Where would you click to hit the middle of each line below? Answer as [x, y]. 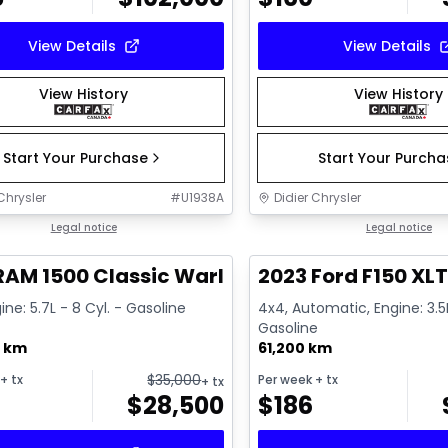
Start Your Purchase [76, 157]
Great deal [305, 228]
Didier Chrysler [318, 197]
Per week [285, 380]
